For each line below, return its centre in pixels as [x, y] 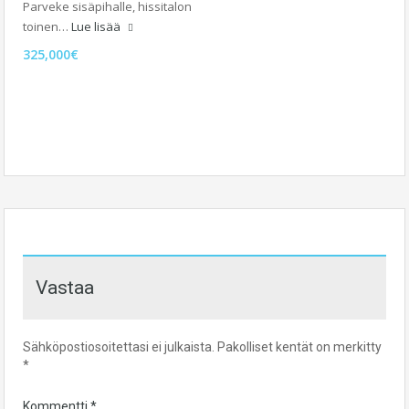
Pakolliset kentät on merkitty [299, 347]
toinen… [47, 27]
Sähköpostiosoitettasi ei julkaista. [119, 347]
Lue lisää [97, 27]
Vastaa [65, 288]
